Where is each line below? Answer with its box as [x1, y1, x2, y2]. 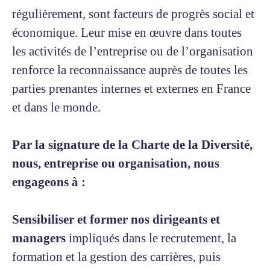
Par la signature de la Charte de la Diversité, [12, 137, 253, 152]
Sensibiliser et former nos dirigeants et [12, 212, 220, 227]
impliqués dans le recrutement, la [66, 231, 236, 245]
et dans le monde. [12, 100, 101, 115]
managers [12, 231, 66, 245]
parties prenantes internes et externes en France [12, 81, 251, 96]
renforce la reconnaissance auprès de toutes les [12, 63, 248, 77]
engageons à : [12, 175, 86, 189]
